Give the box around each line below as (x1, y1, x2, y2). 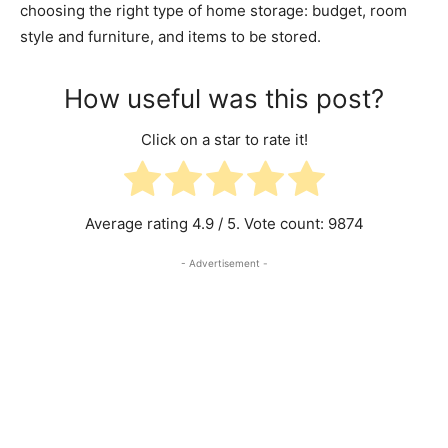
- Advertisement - (180, 257, 268, 270)
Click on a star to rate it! (140, 130, 308, 150)
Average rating (84, 214, 192, 234)
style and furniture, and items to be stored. (20, 26, 321, 46)
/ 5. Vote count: (213, 214, 328, 234)
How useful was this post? (64, 82, 384, 114)
